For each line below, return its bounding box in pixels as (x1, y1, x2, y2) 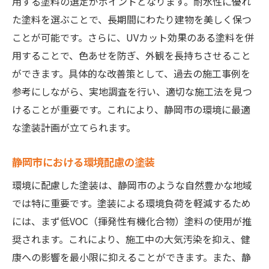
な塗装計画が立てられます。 (12, 120, 136, 135)
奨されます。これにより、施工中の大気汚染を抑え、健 (12, 232, 250, 247)
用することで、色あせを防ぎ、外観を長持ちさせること (12, 48, 251, 63)
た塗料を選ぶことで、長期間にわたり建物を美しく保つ (12, 12, 252, 27)
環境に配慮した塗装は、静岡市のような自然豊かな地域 (12, 178, 252, 193)
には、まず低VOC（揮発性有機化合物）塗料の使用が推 (12, 214, 252, 229)
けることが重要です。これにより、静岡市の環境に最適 (12, 102, 250, 117)
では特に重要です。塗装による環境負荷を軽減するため (12, 196, 251, 211)
